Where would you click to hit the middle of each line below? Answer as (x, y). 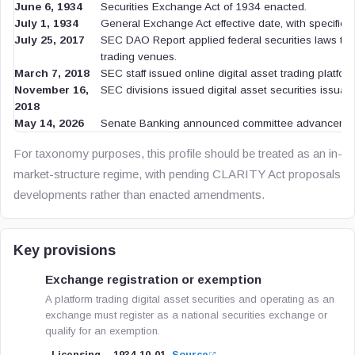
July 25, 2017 (50, 40)
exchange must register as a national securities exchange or (186, 315)
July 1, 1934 (46, 23)
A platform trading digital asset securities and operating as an (190, 299)
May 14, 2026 (49, 123)
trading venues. (139, 57)
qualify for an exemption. (103, 331)
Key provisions (65, 250)
